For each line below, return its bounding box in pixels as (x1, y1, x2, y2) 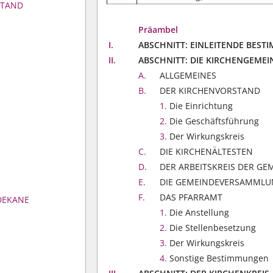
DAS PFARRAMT (160, 191, 223, 203)
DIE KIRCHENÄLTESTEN (160, 146, 253, 157)
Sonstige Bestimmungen (167, 252, 269, 264)
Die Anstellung (167, 207, 230, 218)
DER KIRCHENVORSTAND (160, 85, 261, 96)
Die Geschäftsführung (167, 115, 260, 127)
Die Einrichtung (167, 100, 233, 112)
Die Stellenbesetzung (167, 222, 257, 233)
